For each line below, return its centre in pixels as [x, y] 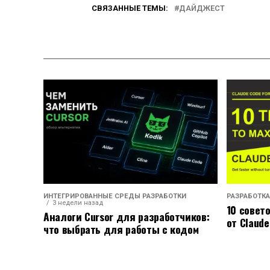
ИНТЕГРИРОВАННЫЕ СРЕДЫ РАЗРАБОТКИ [115, 196]
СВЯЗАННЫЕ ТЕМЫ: [130, 8]
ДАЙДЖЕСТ [202, 8]
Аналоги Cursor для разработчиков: [127, 216]
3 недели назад [78, 202]
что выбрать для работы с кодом [121, 229]
